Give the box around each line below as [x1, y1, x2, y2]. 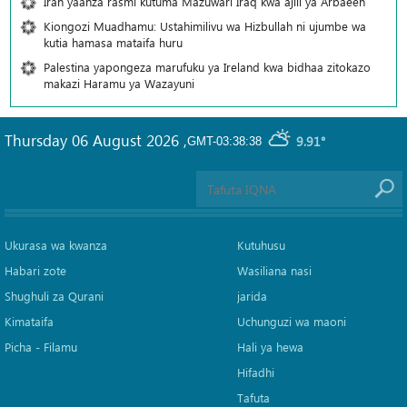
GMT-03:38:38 [187, 134, 262, 149]
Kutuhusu [236, 237, 285, 253]
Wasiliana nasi [236, 263, 312, 279]
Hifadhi [236, 364, 274, 381]
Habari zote [5, 263, 66, 279]
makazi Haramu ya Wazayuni [44, 75, 194, 92]
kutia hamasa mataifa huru [44, 35, 183, 51]
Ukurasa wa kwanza [5, 237, 107, 253]
